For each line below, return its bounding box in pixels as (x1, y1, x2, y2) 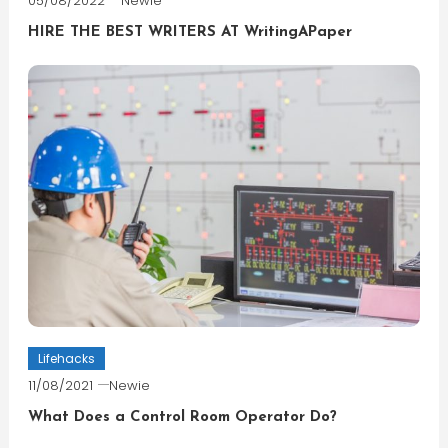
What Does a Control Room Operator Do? (27, 410, 337, 426)
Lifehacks (37, 350, 95, 368)
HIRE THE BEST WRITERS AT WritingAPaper (27, 25, 352, 41)
